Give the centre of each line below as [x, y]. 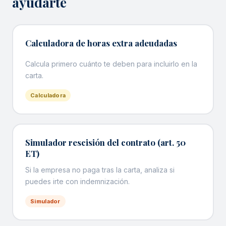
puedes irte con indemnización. [77, 181]
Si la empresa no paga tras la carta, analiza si [100, 169]
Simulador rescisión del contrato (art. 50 [105, 142]
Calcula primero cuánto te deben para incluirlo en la [111, 64]
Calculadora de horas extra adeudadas [101, 43]
